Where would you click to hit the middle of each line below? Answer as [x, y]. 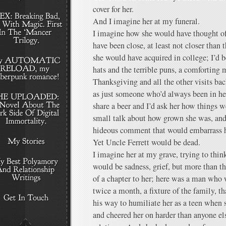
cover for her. [113, 9]
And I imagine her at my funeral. [146, 21]
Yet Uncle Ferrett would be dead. [147, 142]
